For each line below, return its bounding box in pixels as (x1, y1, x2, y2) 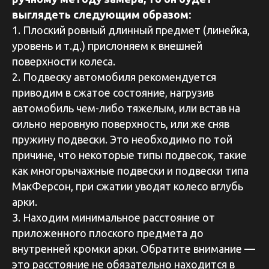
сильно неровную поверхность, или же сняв (12, 117, 229, 130)
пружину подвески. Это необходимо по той (12, 133, 232, 145)
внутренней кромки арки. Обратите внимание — (12, 242, 255, 255)
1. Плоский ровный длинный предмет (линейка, (12, 23, 250, 36)
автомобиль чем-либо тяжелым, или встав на (12, 101, 240, 114)
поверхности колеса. (12, 55, 115, 67)
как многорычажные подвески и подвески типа (12, 164, 249, 177)
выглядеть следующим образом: (12, 8, 191, 20)
